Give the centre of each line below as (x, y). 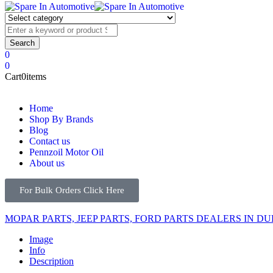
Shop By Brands (61, 119)
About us (47, 163)
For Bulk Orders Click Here (72, 190)
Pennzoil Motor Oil (66, 152)
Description (51, 261)
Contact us (50, 141)
